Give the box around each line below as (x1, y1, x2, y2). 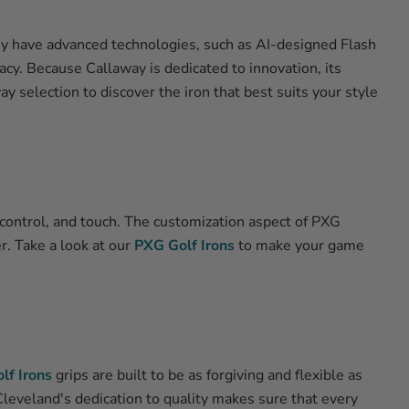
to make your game (235, 236, 364, 256)
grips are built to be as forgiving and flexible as (56, 365, 362, 385)
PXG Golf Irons (134, 236, 235, 256)
